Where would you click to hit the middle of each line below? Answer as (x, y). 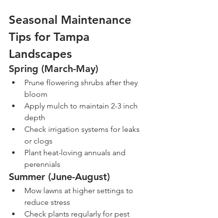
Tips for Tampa (51, 37)
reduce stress (47, 202)
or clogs (38, 141)
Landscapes (40, 54)
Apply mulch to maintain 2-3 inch (82, 106)
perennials (42, 164)
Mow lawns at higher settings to (80, 191)
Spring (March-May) (54, 69)
